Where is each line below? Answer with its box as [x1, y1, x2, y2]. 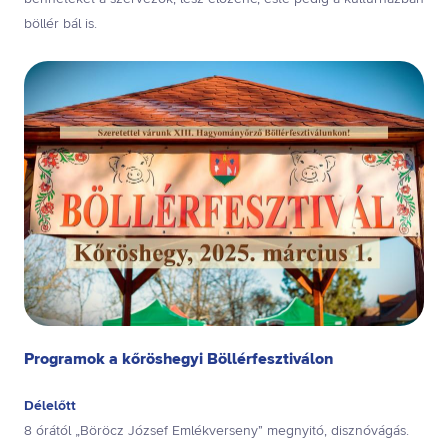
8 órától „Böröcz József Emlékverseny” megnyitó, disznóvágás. [24, 422, 409, 441]
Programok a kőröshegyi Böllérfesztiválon [24, 349, 333, 371]
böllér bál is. [24, 14, 97, 33]
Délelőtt [24, 397, 76, 416]
